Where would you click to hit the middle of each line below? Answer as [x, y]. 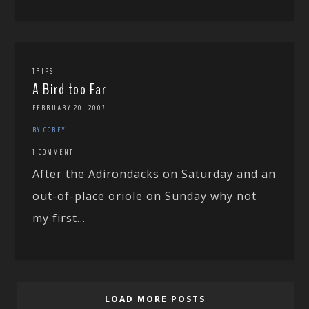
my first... [59, 218]
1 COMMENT [53, 151]
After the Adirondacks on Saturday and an [154, 173]
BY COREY [49, 129]
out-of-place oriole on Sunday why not [145, 196]
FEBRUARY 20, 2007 [69, 107]
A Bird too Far [70, 89]
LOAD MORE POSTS [156, 299]
